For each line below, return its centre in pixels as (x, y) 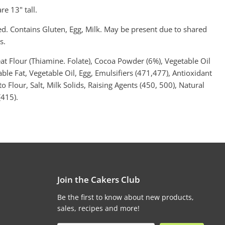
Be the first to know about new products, (125, 197)
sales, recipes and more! (98, 208)
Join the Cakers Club (98, 179)
